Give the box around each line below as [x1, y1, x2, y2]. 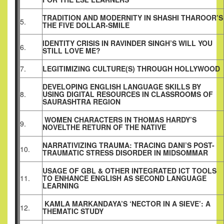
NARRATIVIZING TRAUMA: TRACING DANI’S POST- [42, 140, 214, 150]
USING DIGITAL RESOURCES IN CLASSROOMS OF [42, 89, 213, 99]
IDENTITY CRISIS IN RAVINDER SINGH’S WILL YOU [42, 38, 212, 48]
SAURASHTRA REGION [42, 96, 120, 107]
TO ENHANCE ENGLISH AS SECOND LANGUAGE [42, 173, 206, 183]
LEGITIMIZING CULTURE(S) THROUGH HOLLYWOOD [42, 63, 220, 74]
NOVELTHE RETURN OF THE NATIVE [42, 122, 166, 132]
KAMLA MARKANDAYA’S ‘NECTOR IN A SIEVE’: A [42, 198, 210, 209]
